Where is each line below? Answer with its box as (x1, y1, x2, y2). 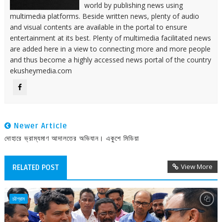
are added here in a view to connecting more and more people (9, 44, 211, 54)
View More (181, 162, 213, 171)
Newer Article (11, 121, 67, 130)
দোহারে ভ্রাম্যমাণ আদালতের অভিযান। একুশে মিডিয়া (4, 133, 139, 143)
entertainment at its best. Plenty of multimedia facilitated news (9, 33, 211, 43)
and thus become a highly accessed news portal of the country (9, 55, 211, 64)
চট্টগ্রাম (12, 195, 25, 202)
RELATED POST (12, 163, 59, 172)
